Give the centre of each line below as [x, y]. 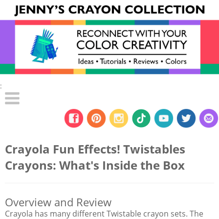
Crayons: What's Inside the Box [95, 165]
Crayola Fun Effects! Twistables [95, 149]
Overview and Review [58, 202]
